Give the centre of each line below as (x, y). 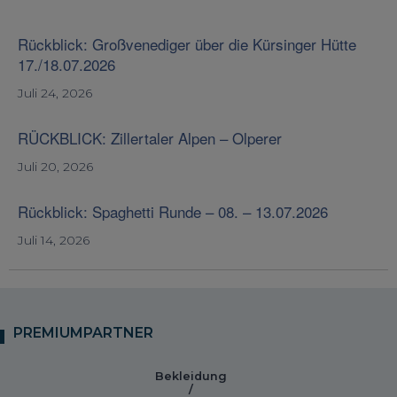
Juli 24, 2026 (55, 93)
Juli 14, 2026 (54, 241)
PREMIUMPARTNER (83, 333)
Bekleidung (191, 377)
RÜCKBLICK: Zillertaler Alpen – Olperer (150, 138)
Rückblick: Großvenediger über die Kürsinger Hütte (187, 44)
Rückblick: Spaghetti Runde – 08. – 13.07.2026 (173, 212)
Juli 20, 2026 (55, 167)
